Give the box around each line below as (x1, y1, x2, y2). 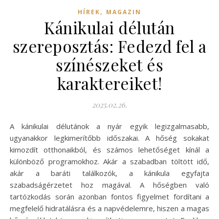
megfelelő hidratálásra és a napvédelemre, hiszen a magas (10, 203, 209, 213)
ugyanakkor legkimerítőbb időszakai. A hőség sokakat (10, 132, 209, 143)
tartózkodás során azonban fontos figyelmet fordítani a (10, 191, 209, 201)
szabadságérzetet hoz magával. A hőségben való (10, 179, 209, 190)
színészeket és (56, 53, 163, 75)
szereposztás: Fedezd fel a (12, 35, 207, 57)
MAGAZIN (106, 7, 141, 16)
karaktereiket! (57, 72, 162, 94)
